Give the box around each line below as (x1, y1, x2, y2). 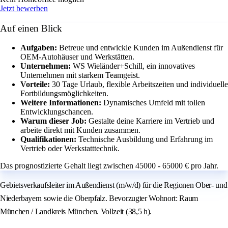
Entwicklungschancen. (20, 107, 93, 117)
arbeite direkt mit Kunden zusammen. (20, 126, 140, 135)
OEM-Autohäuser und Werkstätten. (20, 52, 134, 62)
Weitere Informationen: (20, 98, 103, 107)
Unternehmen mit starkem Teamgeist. (20, 71, 140, 80)
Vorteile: (20, 80, 52, 89)
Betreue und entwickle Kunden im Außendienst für (59, 43, 223, 52)
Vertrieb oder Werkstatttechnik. (20, 144, 120, 153)
